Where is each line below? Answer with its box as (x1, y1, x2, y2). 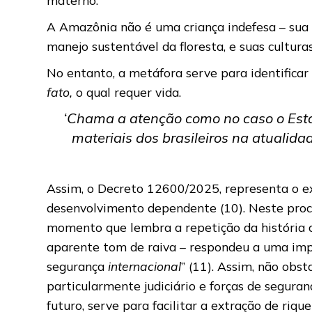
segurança (47, 258, 109, 274)
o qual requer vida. (76, 84, 185, 100)
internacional (108, 258, 182, 274)
